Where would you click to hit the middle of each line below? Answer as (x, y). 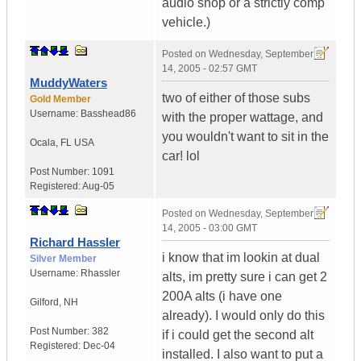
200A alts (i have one (222, 297)
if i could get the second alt (238, 335)
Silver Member (63, 259)
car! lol (181, 156)
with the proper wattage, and (243, 118)
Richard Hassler (75, 243)
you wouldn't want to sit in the (245, 137)
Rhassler (100, 274)
